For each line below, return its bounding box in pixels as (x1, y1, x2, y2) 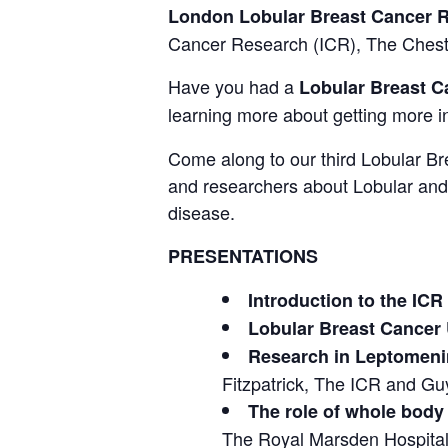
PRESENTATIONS (168, 243, 318, 269)
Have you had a (168, 73, 299, 99)
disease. (168, 199, 235, 225)
